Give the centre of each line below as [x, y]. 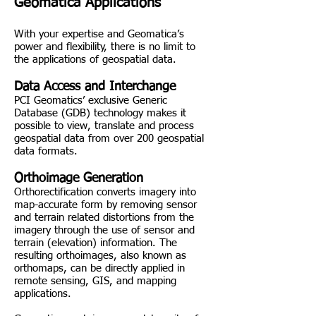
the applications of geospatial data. [95, 60]
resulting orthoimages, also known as [100, 256]
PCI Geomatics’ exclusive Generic [91, 101]
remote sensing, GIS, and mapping [95, 281]
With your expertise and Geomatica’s [99, 34]
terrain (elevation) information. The [96, 243]
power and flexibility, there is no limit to [105, 47]
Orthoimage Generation [79, 178]
